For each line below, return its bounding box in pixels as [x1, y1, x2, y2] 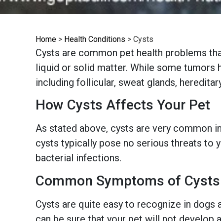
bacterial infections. [36, 152, 121, 164]
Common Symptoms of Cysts [36, 172, 220, 189]
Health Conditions [64, 34, 125, 44]
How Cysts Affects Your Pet [36, 97, 210, 113]
